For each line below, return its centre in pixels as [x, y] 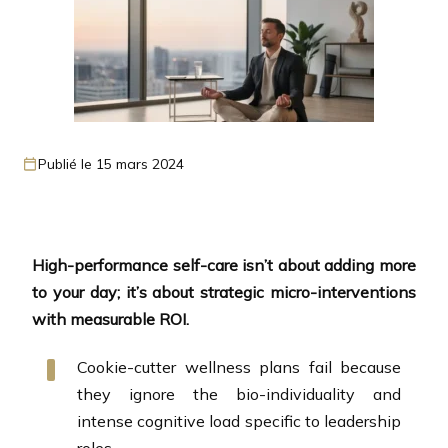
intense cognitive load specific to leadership [239, 421]
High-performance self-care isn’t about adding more [224, 265]
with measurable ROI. [110, 319]
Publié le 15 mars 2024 [111, 164]
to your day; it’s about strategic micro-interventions [224, 292]
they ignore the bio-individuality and [239, 394]
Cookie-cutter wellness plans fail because [239, 367]
